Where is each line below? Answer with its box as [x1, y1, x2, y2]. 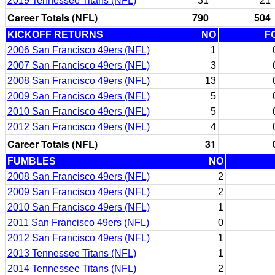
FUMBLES [7, 156, 56, 166]
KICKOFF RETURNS [7, 29, 103, 40]
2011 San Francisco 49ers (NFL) [7, 217, 149, 228]
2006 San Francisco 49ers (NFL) [7, 45, 150, 55]
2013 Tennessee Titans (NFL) [7, 248, 136, 258]
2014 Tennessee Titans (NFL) [7, 263, 136, 274]
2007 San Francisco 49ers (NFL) [7, 60, 150, 71]
